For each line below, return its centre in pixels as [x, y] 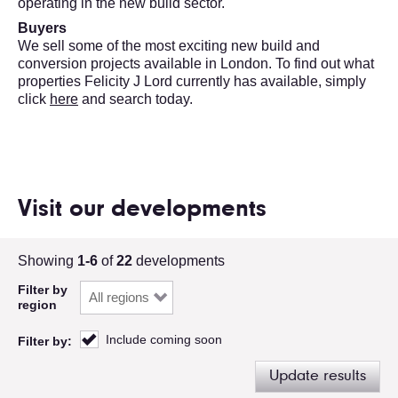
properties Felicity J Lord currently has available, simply [192, 82]
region [37, 304]
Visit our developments [142, 210]
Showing [48, 260]
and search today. [135, 99]
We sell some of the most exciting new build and [169, 46]
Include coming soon [164, 339]
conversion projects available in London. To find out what [196, 64]
